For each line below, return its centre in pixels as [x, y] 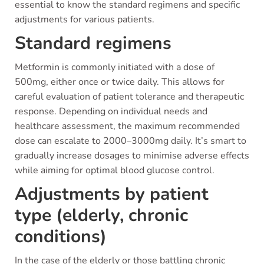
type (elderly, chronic [101, 215]
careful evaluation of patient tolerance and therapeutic [129, 97]
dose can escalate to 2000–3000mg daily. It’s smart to [131, 141]
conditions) [61, 237]
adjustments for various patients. [85, 19]
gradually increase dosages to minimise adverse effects [132, 156]
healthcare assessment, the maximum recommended [127, 126]
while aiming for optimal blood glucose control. [115, 170]
